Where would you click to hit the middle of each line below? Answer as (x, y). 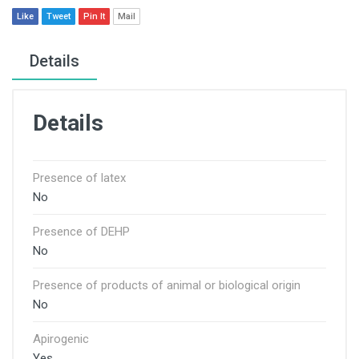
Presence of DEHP (81, 232)
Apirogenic (61, 339)
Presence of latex (79, 178)
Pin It (94, 16)
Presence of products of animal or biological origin (167, 285)
